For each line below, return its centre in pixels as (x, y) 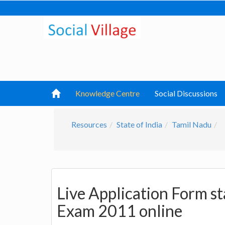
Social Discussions (186, 93)
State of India (139, 124)
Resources (89, 124)
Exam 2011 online (120, 211)
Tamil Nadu (192, 124)
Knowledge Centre (107, 93)
